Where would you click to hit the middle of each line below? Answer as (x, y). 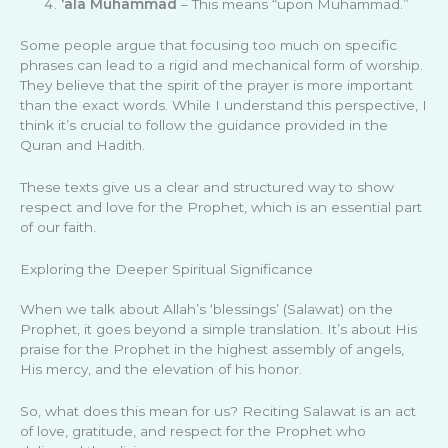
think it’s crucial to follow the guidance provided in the (204, 125)
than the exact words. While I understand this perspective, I (223, 105)
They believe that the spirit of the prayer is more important (216, 85)
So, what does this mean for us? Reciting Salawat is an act (218, 410)
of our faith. (58, 226)
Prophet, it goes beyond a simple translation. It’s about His (218, 328)
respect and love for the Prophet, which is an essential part (221, 206)
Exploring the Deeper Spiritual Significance (166, 268)
